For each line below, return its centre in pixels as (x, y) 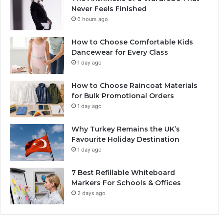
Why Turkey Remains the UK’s (126, 129)
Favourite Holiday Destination (125, 140)
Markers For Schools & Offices (127, 183)
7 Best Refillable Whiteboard (123, 173)
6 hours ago (93, 19)
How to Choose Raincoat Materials (134, 86)
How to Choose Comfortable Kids (132, 42)
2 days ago (91, 193)
